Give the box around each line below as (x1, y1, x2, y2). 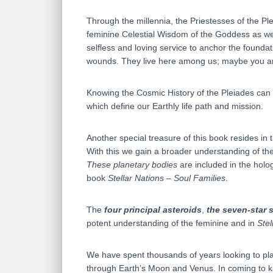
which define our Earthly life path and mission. (87, 101, 263, 112)
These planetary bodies (87, 160, 180, 170)
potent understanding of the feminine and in (87, 218, 257, 229)
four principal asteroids (104, 205, 202, 215)
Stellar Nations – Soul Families (108, 173, 225, 183)
